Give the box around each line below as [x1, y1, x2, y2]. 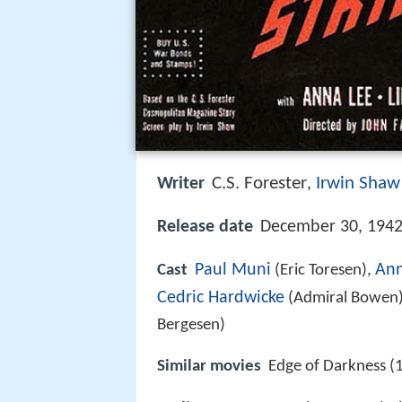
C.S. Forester [212, 174, 307, 193]
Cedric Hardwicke [157, 289, 284, 308]
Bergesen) [157, 317, 225, 335]
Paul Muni [195, 261, 271, 280]
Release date [157, 218, 253, 237]
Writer [157, 175, 205, 193]
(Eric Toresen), [271, 262, 375, 280]
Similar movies [157, 358, 261, 376]
